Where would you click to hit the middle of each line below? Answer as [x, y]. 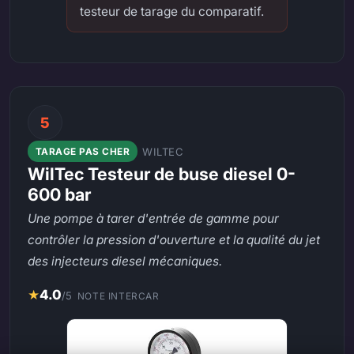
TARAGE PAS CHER [83, 151]
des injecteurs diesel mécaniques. [125, 262]
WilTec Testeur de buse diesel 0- [162, 174]
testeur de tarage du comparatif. [172, 12]
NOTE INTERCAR [118, 296]
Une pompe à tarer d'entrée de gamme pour [154, 219]
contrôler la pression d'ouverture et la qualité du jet [174, 240]
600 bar [60, 195]
